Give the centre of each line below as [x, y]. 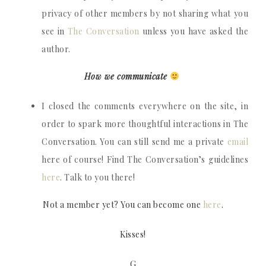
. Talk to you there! [97, 177]
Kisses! [133, 234]
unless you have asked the [194, 31]
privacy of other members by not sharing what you [145, 13]
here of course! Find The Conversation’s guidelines [145, 159]
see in [55, 31]
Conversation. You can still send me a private [134, 142]
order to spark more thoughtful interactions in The [145, 124]
